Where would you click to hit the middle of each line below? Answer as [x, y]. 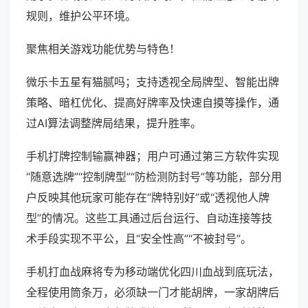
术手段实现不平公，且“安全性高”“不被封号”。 [139, 239]
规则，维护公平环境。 [81, 16]
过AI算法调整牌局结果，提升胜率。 [114, 123]
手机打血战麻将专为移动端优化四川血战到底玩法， [153, 272]
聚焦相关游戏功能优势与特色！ [103, 49]
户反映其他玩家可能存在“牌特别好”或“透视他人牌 [148, 198]
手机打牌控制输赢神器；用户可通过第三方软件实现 [153, 156]
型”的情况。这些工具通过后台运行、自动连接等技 [149, 218]
